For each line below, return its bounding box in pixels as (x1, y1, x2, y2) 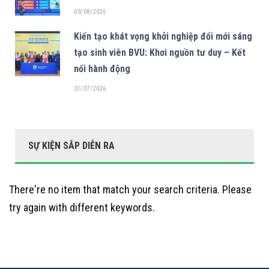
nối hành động (74, 62, 130, 74)
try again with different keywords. (9, 201, 155, 214)
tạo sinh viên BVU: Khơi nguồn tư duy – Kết (74, 46, 246, 58)
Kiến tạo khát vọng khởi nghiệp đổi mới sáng (74, 30, 252, 42)
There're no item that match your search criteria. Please (9, 183, 252, 196)
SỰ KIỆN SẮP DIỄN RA (28, 139, 115, 151)
